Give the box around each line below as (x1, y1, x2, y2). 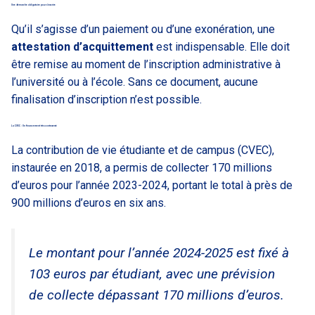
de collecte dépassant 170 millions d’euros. (29, 287, 284, 304)
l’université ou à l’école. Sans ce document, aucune (11, 75, 258, 89)
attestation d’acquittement (11, 40, 153, 54)
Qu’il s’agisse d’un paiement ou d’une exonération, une (11, 22, 275, 37)
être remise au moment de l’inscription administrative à (11, 58, 281, 72)
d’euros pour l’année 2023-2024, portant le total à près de (11, 179, 292, 193)
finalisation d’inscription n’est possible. (11, 93, 202, 107)
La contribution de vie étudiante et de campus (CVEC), (11, 143, 274, 157)
